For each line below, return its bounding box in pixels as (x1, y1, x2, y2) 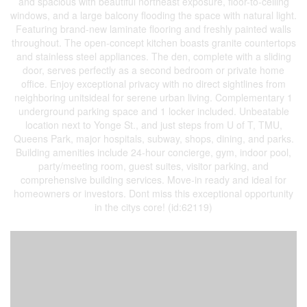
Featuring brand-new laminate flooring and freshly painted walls (16, 22, 291, 36)
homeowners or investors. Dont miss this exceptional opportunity (14, 186, 293, 200)
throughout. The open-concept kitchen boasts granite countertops (11, 36, 296, 49)
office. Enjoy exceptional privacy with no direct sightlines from (21, 77, 286, 90)
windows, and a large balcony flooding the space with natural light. (10, 8, 297, 22)
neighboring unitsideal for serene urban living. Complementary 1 (14, 90, 293, 104)
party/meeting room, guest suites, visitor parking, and (38, 159, 269, 173)
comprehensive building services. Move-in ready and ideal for (21, 173, 286, 186)
